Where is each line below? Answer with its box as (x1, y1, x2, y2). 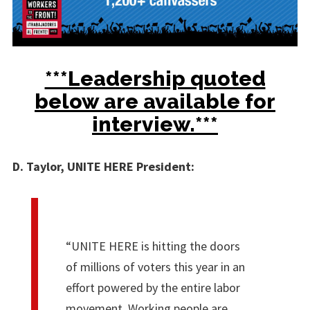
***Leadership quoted (44, 66, 266, 91)
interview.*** (92, 111, 218, 136)
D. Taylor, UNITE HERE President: (12, 158, 194, 174)
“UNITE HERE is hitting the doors (65, 237, 240, 254)
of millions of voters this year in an (65, 258, 245, 275)
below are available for (35, 89, 275, 113)
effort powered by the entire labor (65, 279, 240, 295)
